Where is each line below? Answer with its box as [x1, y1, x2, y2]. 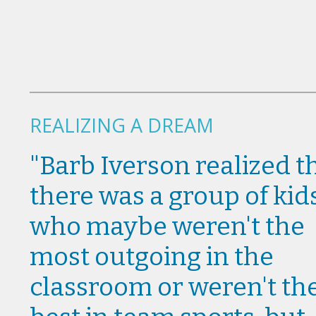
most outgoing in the [30, 241, 274, 272]
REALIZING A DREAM [30, 111, 214, 138]
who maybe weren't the [30, 210, 305, 242]
